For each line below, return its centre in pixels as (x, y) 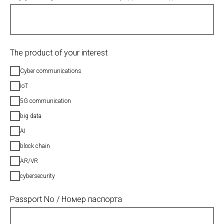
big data (31, 116)
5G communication (45, 101)
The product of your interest (59, 52)
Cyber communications (51, 71)
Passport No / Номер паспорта (66, 199)
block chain (35, 146)
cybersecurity (37, 176)
